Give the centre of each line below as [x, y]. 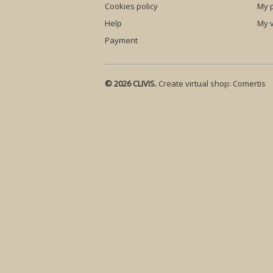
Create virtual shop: [195, 83]
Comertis [249, 83]
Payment [121, 40]
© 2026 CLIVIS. [131, 83]
